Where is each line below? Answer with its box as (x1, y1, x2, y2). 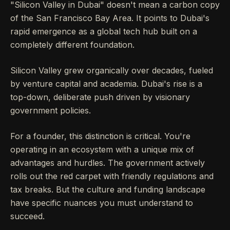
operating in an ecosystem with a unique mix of (10, 144, 194, 155)
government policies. (10, 105, 91, 116)
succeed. (10, 211, 45, 222)
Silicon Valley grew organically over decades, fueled (10, 65, 213, 76)
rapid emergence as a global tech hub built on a (10, 26, 197, 37)
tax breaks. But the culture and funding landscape (10, 184, 205, 195)
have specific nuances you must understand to (10, 198, 193, 208)
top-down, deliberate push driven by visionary (10, 92, 190, 103)
